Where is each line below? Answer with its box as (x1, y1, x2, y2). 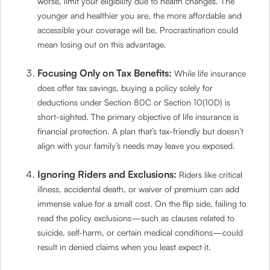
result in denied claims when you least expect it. (37, 242, 212, 252)
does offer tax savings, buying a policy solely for (37, 83, 213, 93)
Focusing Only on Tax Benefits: (37, 67, 175, 79)
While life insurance (174, 68, 246, 78)
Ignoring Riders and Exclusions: (37, 168, 180, 180)
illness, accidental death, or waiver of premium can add (37, 184, 240, 194)
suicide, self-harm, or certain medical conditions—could (37, 227, 243, 237)
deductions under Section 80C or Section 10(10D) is (37, 97, 231, 107)
